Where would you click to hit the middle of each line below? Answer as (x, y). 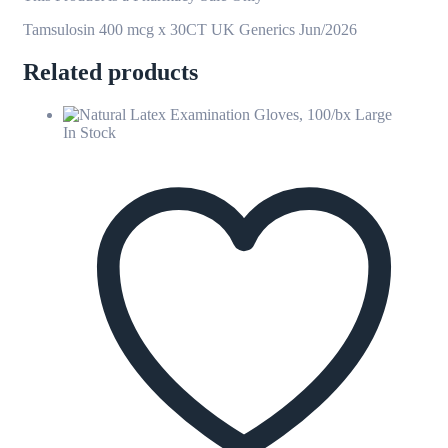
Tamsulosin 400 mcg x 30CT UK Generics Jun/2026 (190, 29)
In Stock (89, 132)
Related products (110, 71)
